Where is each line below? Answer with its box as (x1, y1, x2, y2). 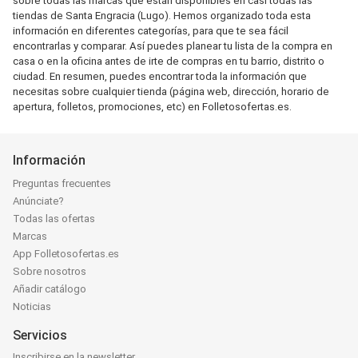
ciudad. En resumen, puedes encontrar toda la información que (13, 70, 307, 82)
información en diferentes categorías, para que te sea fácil (13, 25, 288, 37)
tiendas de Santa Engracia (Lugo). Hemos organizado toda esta (13, 10, 311, 22)
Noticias (13, 300, 51, 312)
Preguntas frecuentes (13, 177, 111, 189)
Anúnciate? (13, 195, 64, 207)
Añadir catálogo (13, 283, 86, 295)
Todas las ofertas (13, 213, 95, 225)
